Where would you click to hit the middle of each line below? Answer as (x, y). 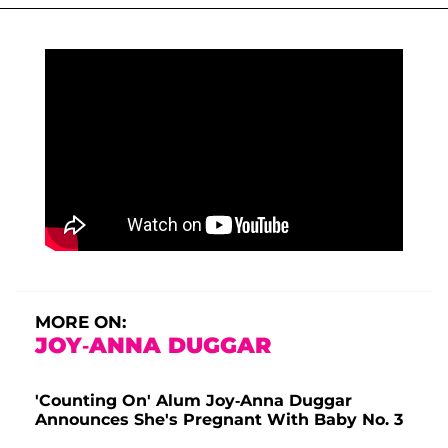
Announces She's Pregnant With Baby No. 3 (219, 420)
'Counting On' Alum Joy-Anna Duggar (193, 401)
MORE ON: (80, 322)
